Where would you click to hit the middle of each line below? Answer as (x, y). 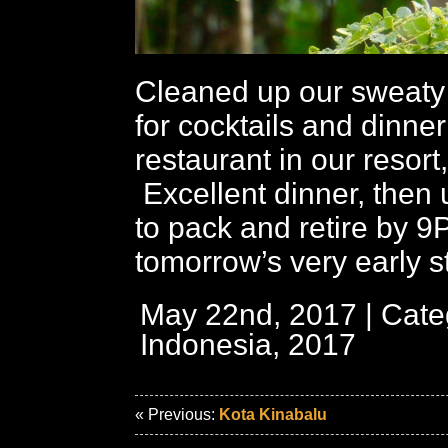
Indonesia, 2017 (248, 344)
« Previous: (177, 414)
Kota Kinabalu (273, 414)
